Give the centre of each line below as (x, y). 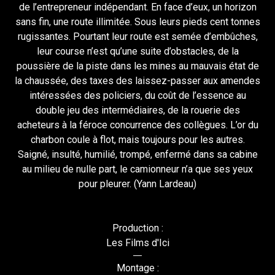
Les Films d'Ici (137, 242)
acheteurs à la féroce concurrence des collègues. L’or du (137, 125)
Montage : (137, 268)
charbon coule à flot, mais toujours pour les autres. (137, 139)
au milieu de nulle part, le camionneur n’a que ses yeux (137, 169)
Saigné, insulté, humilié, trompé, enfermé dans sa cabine (137, 154)
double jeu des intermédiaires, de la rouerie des (137, 110)
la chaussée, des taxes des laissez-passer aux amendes (137, 80)
